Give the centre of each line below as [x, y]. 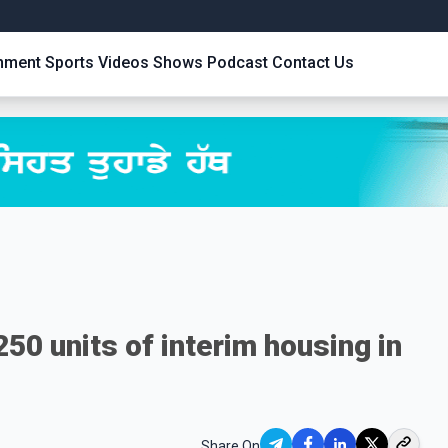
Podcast [237, 62]
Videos [123, 62]
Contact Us [313, 62]
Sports [69, 62]
